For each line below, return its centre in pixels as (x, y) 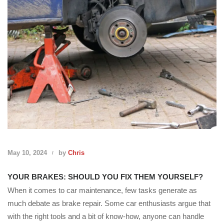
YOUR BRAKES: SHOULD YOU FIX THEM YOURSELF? (105, 176)
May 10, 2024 (27, 152)
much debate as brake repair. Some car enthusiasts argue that (109, 203)
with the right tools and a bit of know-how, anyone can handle (106, 216)
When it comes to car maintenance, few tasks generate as (102, 190)
